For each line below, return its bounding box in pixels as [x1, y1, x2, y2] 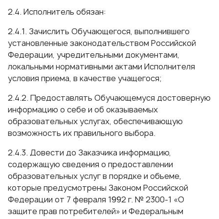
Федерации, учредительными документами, [8, 49, 179, 60]
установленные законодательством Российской [8, 38, 196, 48]
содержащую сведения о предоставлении [8, 159, 173, 170]
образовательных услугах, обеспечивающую [8, 116, 183, 127]
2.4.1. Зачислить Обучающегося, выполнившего [8, 26, 190, 37]
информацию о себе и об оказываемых [8, 104, 158, 115]
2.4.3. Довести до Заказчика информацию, [8, 147, 171, 158]
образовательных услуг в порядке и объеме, [8, 171, 181, 181]
